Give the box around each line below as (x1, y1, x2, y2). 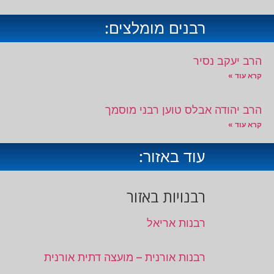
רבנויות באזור (127, 186, 206, 207)
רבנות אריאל (147, 217, 206, 230)
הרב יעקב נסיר (193, 54, 262, 68)
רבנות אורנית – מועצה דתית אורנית (44, 251, 206, 264)
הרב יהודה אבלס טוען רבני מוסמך (105, 103, 262, 117)
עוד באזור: (139, 147, 206, 166)
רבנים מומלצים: (105, 19, 206, 38)
